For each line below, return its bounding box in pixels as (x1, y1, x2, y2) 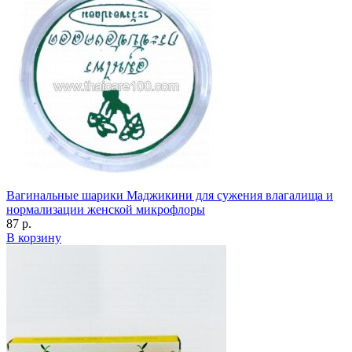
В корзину (6, 230, 61, 244)
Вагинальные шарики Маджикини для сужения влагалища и (6, 188, 333, 202)
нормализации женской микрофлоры (6, 202, 205, 216)
